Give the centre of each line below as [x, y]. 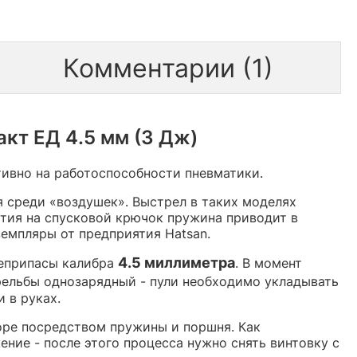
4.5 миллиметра [177, 262]
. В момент [269, 263]
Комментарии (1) [168, 68]
